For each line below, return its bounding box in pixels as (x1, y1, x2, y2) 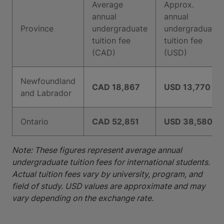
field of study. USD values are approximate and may (12, 181, 205, 191)
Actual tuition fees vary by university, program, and (12, 169, 202, 179)
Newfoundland (20, 76, 75, 86)
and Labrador (20, 88, 71, 98)
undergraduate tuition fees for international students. (12, 157, 210, 167)
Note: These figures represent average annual (12, 145, 182, 155)
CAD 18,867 (92, 82, 140, 92)
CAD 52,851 (92, 116, 139, 126)
